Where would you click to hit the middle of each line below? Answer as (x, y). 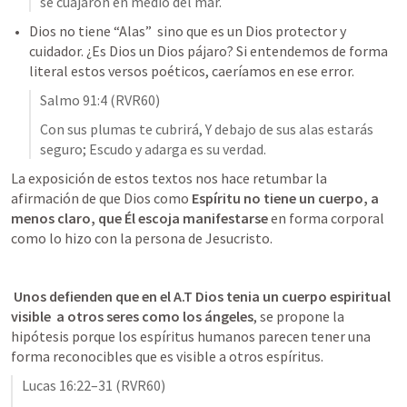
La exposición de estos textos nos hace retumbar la (169, 178)
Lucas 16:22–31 (67, 385)
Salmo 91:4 (74, 100)
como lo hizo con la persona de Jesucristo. (142, 238)
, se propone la (299, 316)
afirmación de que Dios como (101, 198)
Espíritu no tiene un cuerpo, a (285, 198)
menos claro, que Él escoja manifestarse (139, 218)
